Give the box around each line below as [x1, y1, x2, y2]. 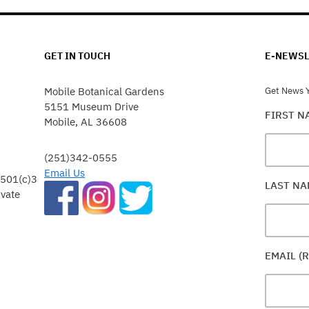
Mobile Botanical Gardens [44, 85, 164, 98]
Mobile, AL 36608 [44, 115, 127, 128]
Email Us [44, 166, 85, 179]
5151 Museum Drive [44, 100, 139, 113]
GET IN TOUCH [44, 50, 110, 62]
